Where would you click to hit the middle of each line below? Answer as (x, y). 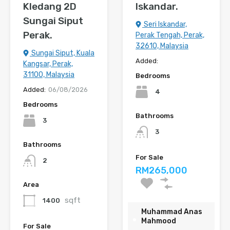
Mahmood (159, 221)
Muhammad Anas (172, 212)
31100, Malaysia (49, 75)
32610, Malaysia (162, 46)
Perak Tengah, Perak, (170, 35)
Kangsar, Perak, (48, 64)
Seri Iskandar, (165, 24)
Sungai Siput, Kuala (62, 53)
